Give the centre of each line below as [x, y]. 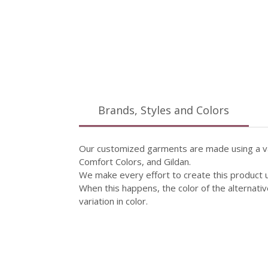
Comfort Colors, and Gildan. [137, 161]
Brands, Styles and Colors [164, 110]
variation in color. [113, 201]
